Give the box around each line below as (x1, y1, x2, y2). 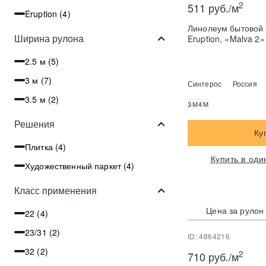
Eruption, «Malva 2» (188, 32, 265, 45)
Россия (232, 78, 257, 89)
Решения (14, 116, 55, 131)
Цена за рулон (206, 204, 264, 216)
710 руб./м (188, 249, 239, 265)
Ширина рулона (14, 31, 84, 45)
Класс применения (14, 183, 97, 197)
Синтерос (188, 78, 221, 89)
